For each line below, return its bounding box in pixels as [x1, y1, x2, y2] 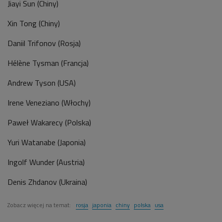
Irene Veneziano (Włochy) [7, 97, 91, 109]
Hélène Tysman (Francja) [7, 57, 89, 69]
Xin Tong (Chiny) [7, 17, 60, 29]
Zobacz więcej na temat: [7, 200, 72, 210]
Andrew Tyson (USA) [7, 77, 76, 89]
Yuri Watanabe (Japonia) [7, 136, 86, 148]
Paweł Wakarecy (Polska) [7, 116, 91, 128]
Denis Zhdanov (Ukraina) [7, 176, 87, 188]
